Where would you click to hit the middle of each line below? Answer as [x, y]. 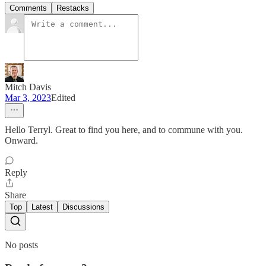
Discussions [83, 207]
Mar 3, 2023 [28, 98]
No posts [21, 245]
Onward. [21, 141]
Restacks [73, 8]
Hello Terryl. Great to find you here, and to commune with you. [124, 130]
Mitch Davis [28, 87]
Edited [63, 98]
